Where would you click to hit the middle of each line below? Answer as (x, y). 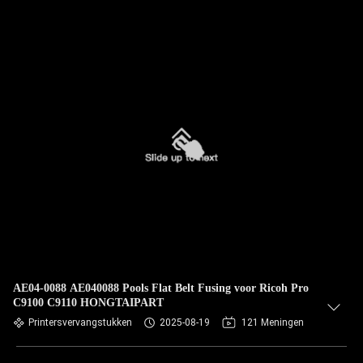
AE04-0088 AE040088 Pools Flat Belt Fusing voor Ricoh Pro (161, 288)
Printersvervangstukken (80, 322)
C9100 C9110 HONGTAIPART (88, 303)
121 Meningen (273, 322)
